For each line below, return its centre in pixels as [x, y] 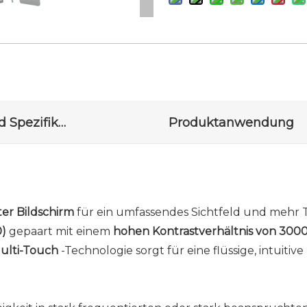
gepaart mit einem [61, 231]
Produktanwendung [231, 123]
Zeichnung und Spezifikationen [62, 123]
